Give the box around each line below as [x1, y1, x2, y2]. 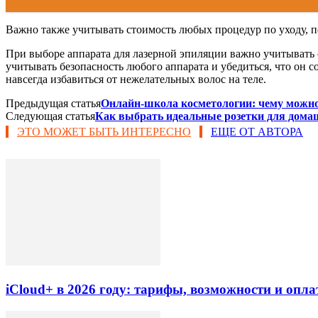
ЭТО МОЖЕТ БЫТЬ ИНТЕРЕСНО [17, 126, 191, 138]
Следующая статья [6, 110, 95, 123]
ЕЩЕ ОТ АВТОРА [211, 126, 303, 138]
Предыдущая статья [6, 97, 101, 110]
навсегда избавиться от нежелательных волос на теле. [6, 73, 266, 86]
